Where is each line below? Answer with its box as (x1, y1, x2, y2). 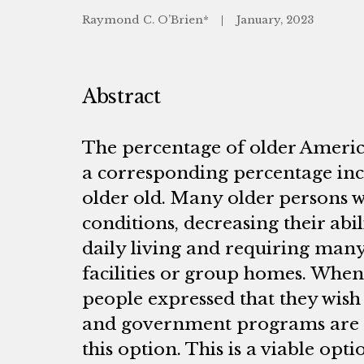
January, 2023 (236, 13, 314, 27)
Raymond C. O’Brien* (81, 13, 212, 27)
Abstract (81, 84, 161, 109)
